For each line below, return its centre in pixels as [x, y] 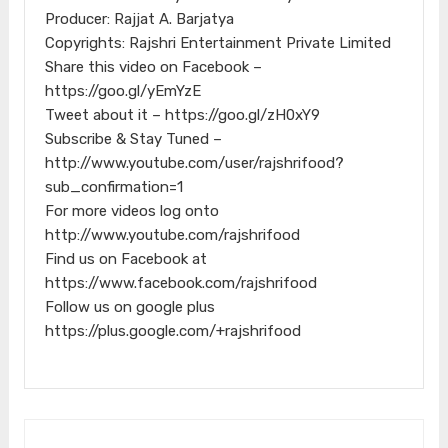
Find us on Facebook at [125, 258]
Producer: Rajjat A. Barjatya [139, 18]
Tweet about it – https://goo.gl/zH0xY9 [182, 114]
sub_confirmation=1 [113, 186]
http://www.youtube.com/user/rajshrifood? [194, 162]
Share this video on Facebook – [153, 66]
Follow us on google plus [129, 306]
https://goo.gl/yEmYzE [122, 90]
